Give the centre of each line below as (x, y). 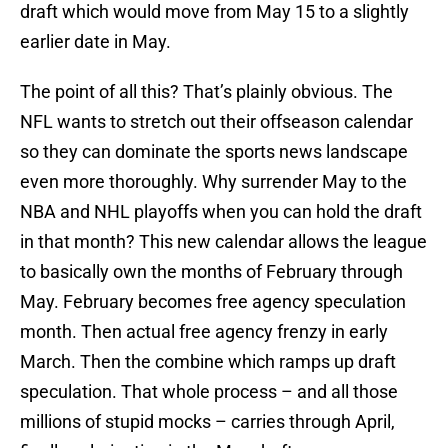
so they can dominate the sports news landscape (214, 152)
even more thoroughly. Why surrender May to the (213, 182)
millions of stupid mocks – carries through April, (207, 422)
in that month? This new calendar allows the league (223, 242)
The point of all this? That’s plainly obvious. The (206, 92)
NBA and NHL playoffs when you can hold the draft (221, 212)
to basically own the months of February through (211, 272)
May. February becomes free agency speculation (213, 302)
